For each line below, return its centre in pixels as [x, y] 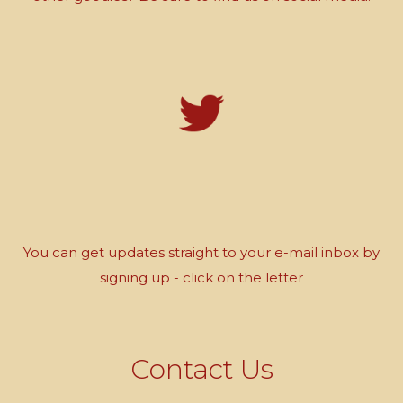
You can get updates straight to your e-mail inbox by [201, 252]
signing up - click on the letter [201, 277]
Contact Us [201, 370]
